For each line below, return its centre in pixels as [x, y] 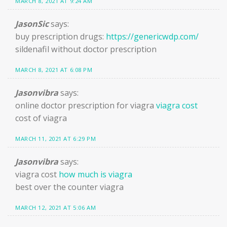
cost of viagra [41, 118]
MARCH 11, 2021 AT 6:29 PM [56, 138]
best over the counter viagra [69, 187]
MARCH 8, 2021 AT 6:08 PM [54, 70]
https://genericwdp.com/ [152, 37]
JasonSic [32, 24]
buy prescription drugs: [61, 37]
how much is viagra [96, 174]
